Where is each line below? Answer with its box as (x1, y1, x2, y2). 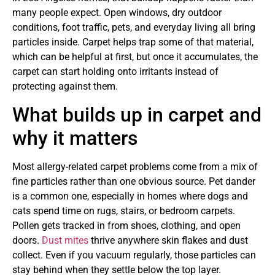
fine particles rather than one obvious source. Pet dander (12, 175, 255, 187)
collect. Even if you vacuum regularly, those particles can (12, 249, 256, 261)
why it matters (12, 126, 137, 150)
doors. (12, 234, 42, 246)
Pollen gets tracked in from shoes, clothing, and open (12, 219, 241, 231)
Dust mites (42, 234, 88, 246)
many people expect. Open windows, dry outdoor (12, 7, 222, 19)
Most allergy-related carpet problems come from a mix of (12, 160, 258, 172)
